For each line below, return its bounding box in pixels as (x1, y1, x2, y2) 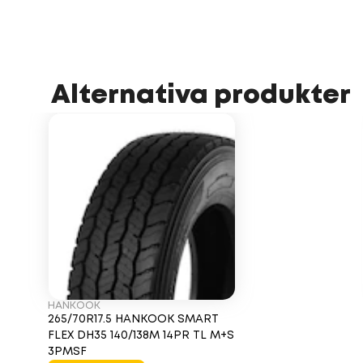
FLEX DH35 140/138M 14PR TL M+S (47, 331, 234, 340)
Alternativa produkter (51, 84, 351, 108)
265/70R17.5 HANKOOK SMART (47, 314, 219, 324)
